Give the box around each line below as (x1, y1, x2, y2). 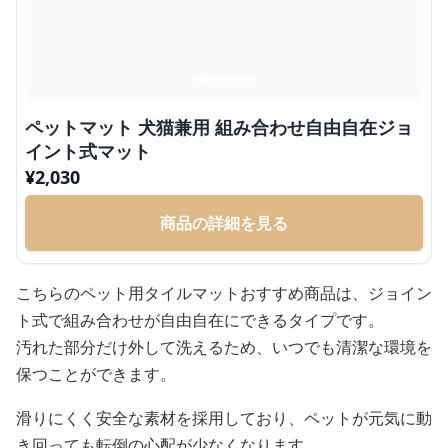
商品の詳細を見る (160, 211, 288, 234)
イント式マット (25, 138, 151, 163)
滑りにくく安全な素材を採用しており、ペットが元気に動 (16, 406, 432, 429)
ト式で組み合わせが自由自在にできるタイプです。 (16, 308, 384, 331)
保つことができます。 (16, 362, 176, 385)
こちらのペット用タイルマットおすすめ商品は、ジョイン (16, 281, 432, 304)
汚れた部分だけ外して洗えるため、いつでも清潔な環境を (16, 335, 432, 358)
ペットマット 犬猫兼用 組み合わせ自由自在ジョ (25, 114, 413, 139)
